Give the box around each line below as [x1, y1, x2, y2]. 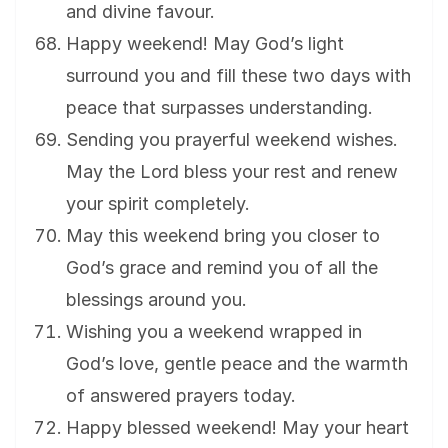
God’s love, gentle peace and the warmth [66, 353, 408, 375]
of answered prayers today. [66, 385, 296, 407]
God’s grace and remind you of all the [66, 257, 378, 279]
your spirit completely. [66, 193, 250, 215]
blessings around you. [66, 289, 247, 311]
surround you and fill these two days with [66, 65, 411, 87]
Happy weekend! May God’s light [66, 33, 344, 55]
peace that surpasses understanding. [66, 97, 373, 119]
